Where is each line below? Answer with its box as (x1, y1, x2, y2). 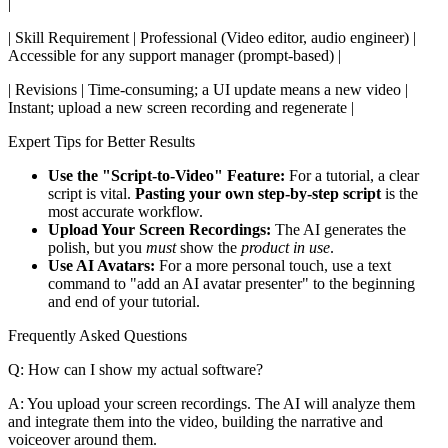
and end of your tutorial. (48, 292, 200, 310)
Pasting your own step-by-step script (135, 184, 381, 202)
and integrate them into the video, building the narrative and (8, 412, 383, 430)
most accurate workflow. (48, 202, 203, 220)
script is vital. (48, 184, 135, 202)
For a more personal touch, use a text (155, 256, 391, 274)
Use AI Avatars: (48, 256, 155, 274)
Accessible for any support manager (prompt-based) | (8, 46, 341, 64)
